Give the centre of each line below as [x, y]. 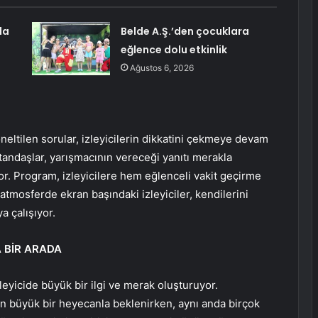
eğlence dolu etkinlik [174, 50]
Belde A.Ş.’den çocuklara [185, 32]
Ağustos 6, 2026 [161, 68]
